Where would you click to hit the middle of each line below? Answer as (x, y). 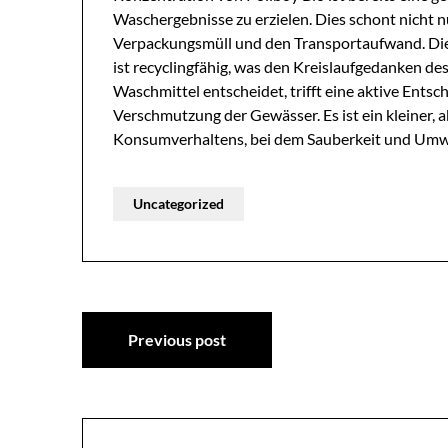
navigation (163, 372)
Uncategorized (178, 203)
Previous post (177, 339)
